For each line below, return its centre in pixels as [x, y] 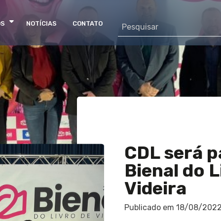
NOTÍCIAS [41, 23]
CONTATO [88, 23]
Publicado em [150, 207]
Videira [155, 188]
